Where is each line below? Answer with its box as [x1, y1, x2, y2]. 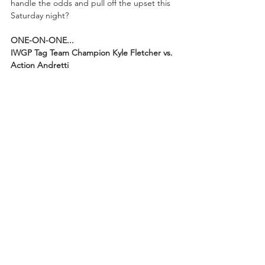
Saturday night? [11, 10, 69, 21]
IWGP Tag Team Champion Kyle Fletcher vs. [11, 47, 175, 59]
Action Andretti [11, 60, 69, 71]
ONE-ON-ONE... [11, 35, 74, 46]
